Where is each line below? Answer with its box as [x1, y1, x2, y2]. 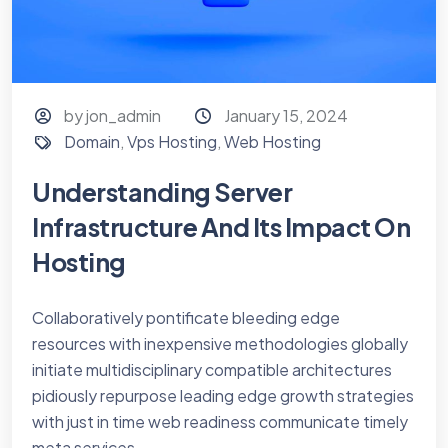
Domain [64, 131, 121, 153]
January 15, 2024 [223, 105, 348, 127]
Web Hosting [224, 131, 322, 153]
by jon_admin [64, 105, 162, 127]
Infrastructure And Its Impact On [32, 211, 410, 244]
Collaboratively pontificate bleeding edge [32, 307, 340, 329]
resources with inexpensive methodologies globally [32, 333, 408, 355]
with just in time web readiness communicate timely [32, 411, 408, 433]
